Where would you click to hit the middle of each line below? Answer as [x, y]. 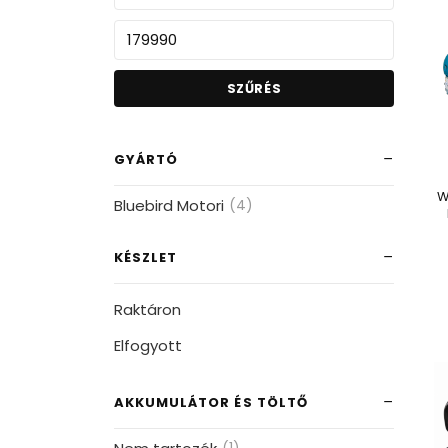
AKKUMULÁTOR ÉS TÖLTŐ [211, 402]
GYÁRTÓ [146, 159]
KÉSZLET [146, 257]
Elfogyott [148, 345]
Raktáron [147, 309]
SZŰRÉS [254, 88]
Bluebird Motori [169, 205]
